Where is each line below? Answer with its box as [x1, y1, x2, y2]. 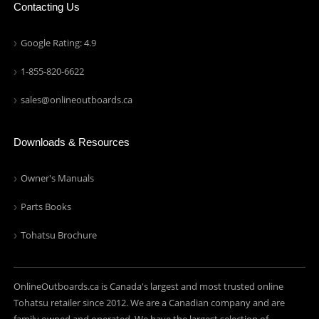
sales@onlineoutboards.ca [21, 93, 133, 106]
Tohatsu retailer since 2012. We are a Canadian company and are [14, 296, 286, 309]
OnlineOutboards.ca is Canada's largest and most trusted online [14, 280, 284, 293]
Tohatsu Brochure [21, 229, 98, 241]
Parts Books [21, 200, 72, 213]
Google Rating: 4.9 [21, 36, 97, 49]
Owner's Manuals [21, 172, 95, 184]
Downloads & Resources [14, 136, 130, 148]
